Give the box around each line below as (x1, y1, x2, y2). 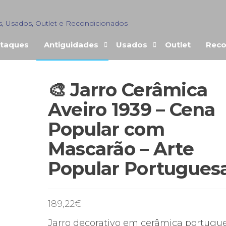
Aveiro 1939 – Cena (47, 98, 215, 121)
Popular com (47, 118, 164, 140)
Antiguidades (44, 40, 98, 49)
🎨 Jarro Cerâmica (47, 79, 208, 101)
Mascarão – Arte (47, 138, 194, 160)
